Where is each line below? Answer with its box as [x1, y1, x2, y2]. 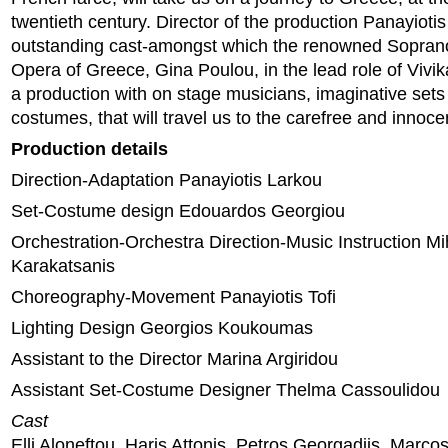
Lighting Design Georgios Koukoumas [11, 318, 313, 338]
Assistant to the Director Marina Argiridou [11, 349, 338, 369]
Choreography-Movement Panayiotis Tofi [11, 287, 336, 307]
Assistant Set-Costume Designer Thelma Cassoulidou [11, 380, 440, 400]
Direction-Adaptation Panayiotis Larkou [11, 170, 322, 190]
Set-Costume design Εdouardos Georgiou [11, 201, 345, 221]
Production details [11, 139, 168, 159]
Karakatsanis [11, 256, 115, 276]
